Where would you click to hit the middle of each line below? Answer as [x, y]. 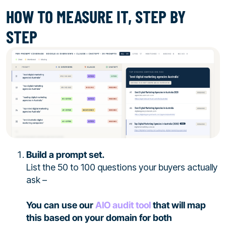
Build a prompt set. [65, 155]
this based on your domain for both [99, 218]
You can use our [61, 205]
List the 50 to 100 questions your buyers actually [122, 167]
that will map [178, 205]
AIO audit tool [123, 205]
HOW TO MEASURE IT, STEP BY [96, 16]
